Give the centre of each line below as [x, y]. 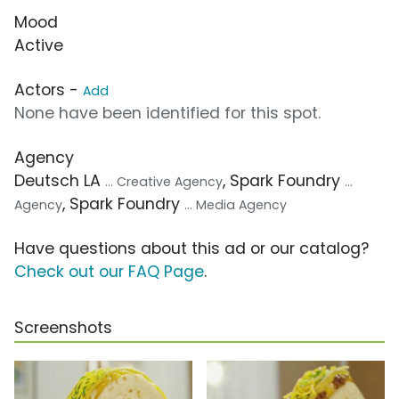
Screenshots [63, 328]
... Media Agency [236, 205]
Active [39, 46]
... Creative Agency [164, 182]
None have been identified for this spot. [167, 114]
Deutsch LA [60, 181]
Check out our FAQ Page [109, 272]
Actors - [49, 90]
